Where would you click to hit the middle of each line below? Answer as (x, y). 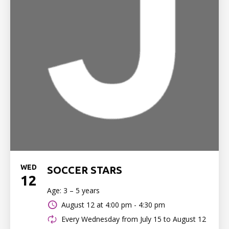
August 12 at (82, 205)
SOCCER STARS (85, 170)
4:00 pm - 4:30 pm (135, 205)
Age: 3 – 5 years (73, 190)
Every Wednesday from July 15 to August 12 (134, 219)
